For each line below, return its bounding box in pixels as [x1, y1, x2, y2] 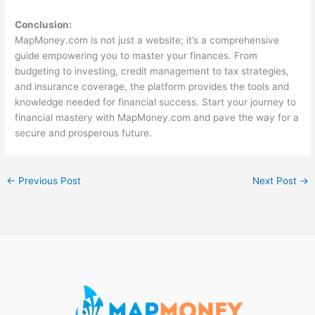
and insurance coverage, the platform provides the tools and [15, 81, 290, 93]
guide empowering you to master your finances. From [15, 50, 258, 62]
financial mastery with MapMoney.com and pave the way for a [15, 112, 300, 124]
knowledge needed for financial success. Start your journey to [15, 96, 297, 108]
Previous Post [15, 175, 82, 187]
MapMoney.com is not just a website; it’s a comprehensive [15, 34, 280, 46]
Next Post [252, 175, 300, 187]
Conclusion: [15, 19, 72, 31]
